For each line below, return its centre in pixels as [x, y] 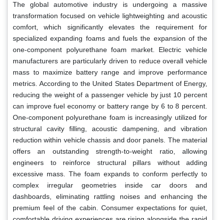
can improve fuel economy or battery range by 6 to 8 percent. [110, 106]
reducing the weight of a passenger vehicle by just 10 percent [110, 95]
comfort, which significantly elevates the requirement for [110, 27]
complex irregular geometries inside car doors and [110, 185]
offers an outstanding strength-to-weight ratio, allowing [110, 151]
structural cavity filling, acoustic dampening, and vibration [110, 128]
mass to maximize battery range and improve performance [110, 72]
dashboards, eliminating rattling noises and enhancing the [110, 196]
